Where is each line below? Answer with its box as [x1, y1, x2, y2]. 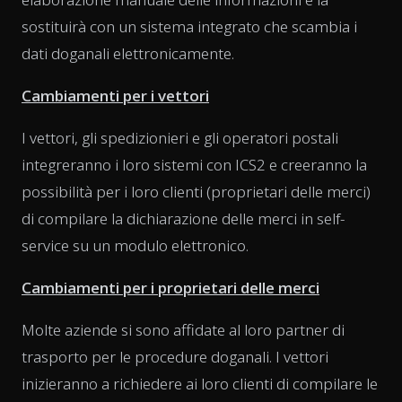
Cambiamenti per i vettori [22, 85, 209, 107]
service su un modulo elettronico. [22, 235, 249, 257]
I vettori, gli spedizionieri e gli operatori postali [22, 127, 338, 149]
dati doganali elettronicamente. [22, 43, 234, 65]
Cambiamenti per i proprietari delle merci [22, 277, 319, 299]
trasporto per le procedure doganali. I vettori [22, 346, 328, 368]
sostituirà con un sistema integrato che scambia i [22, 16, 357, 38]
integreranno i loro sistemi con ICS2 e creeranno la [22, 154, 367, 176]
